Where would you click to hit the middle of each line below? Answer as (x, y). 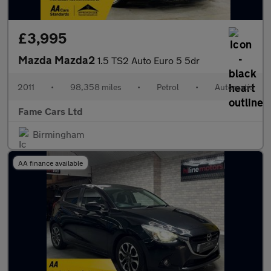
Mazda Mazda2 (58, 60)
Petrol (168, 87)
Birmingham (58, 134)
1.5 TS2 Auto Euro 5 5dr (149, 60)
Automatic (234, 87)
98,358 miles (96, 87)
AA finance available (51, 163)
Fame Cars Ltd (51, 111)
